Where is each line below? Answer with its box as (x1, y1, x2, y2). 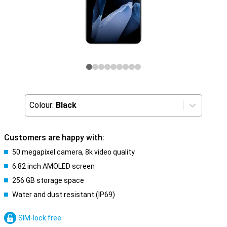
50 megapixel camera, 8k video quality (12, 148, 135, 156)
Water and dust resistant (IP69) (12, 191, 115, 199)
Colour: (29, 100, 54, 110)
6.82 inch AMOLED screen (12, 162, 95, 170)
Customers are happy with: (4, 133, 104, 142)
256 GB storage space (12, 176, 84, 184)
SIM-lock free (18, 214, 61, 222)
